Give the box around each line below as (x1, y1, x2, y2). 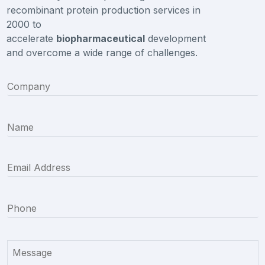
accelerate (7, 32, 57, 44)
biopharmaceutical (56, 32, 146, 44)
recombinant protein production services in (7, 4, 201, 16)
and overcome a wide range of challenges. (7, 46, 198, 59)
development (145, 32, 206, 44)
